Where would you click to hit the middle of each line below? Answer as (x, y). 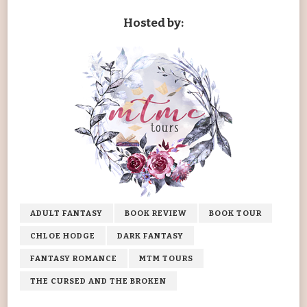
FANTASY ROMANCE (74, 259)
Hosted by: (153, 23)
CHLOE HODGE (63, 236)
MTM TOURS (166, 259)
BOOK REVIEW (156, 213)
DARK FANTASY (150, 236)
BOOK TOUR (235, 213)
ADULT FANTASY (66, 213)
